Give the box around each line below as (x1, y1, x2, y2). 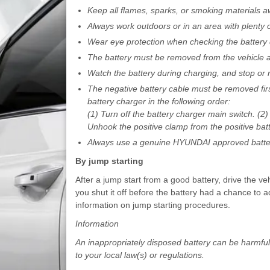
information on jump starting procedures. (75, 199, 230, 210)
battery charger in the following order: (87, 96, 230, 106)
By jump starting (75, 155, 143, 166)
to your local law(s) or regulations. (75, 250, 204, 260)
